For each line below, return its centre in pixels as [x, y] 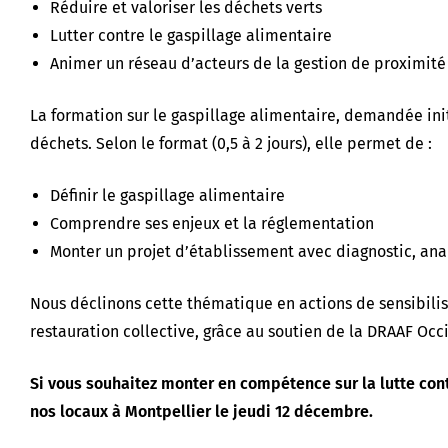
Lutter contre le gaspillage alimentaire [191, 35]
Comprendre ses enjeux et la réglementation [212, 223]
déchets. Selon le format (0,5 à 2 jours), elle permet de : [231, 143]
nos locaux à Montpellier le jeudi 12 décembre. [201, 411]
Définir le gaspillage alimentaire [167, 195]
